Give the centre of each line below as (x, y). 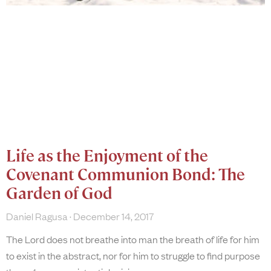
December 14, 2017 (113, 216)
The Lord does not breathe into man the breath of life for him (133, 239)
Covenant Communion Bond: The (126, 175)
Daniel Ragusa (38, 216)
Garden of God (59, 194)
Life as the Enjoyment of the (107, 156)
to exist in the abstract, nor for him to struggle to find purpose (133, 256)
